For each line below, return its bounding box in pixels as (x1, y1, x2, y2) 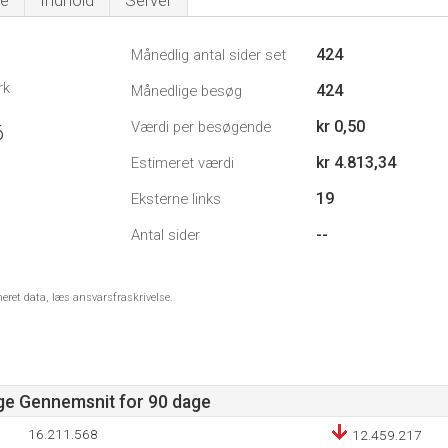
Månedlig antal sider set (131, 46, 286, 64)
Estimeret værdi (131, 154, 234, 172)
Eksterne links (131, 190, 221, 208)
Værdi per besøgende (131, 118, 271, 136)
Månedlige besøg (131, 82, 242, 100)
